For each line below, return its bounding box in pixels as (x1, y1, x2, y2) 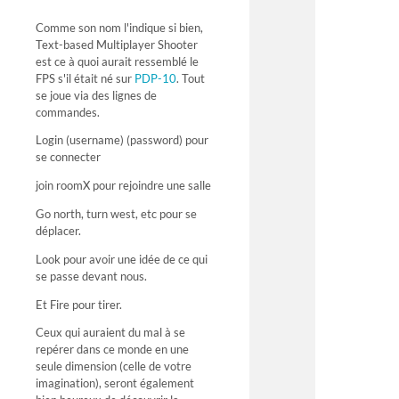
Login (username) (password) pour (36, 133, 208, 148)
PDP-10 (134, 70, 176, 85)
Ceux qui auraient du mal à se (36, 325, 185, 340)
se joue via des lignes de (36, 87, 157, 102)
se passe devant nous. (36, 268, 147, 283)
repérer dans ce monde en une (36, 342, 189, 357)
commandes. (36, 104, 100, 119)
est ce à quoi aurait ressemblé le (36, 53, 199, 69)
